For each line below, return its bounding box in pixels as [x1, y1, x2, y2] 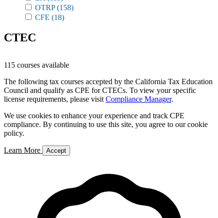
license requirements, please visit [4, 95, 106, 103]
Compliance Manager [106, 95, 171, 103]
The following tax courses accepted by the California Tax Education [4, 77, 213, 86]
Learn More [4, 146, 42, 154]
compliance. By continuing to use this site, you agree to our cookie [4, 120, 208, 128]
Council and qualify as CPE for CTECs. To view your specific [4, 86, 196, 94]
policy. [4, 129, 24, 137]
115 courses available [4, 61, 69, 69]
